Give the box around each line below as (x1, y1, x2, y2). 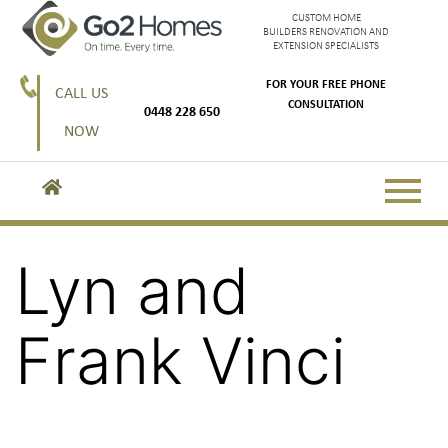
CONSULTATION (288, 99, 364, 112)
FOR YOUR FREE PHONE (266, 79, 386, 92)
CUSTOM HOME (291, 12, 361, 24)
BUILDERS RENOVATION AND (263, 26, 389, 38)
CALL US (54, 86, 108, 103)
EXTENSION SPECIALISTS (273, 40, 379, 52)
